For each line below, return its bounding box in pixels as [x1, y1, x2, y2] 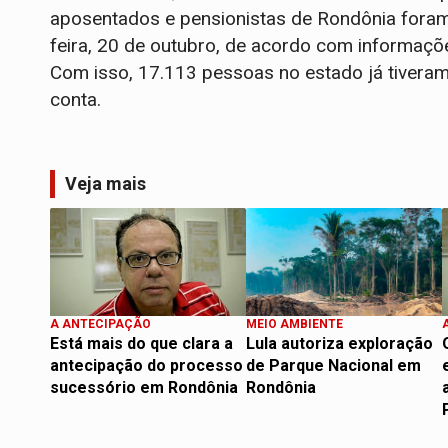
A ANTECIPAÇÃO [50, 316, 151, 331]
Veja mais [65, 172, 146, 194]
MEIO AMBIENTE [246, 316, 343, 331]
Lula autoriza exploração [246, 333, 433, 353]
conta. [50, 87, 101, 111]
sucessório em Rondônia [50, 377, 238, 397]
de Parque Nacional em [246, 355, 421, 375]
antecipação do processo [50, 355, 243, 375]
